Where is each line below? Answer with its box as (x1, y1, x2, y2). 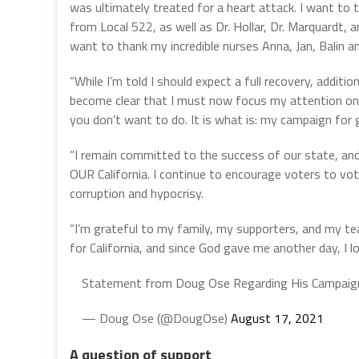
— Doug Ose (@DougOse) (82, 309, 231, 329)
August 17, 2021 (231, 309, 324, 329)
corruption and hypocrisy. (70, 184, 204, 204)
